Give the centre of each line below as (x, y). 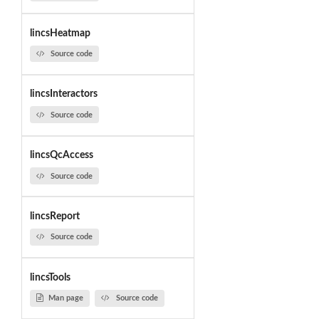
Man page (66, 298)
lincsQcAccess (61, 156)
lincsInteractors (63, 94)
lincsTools (50, 277)
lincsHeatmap (60, 33)
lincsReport (54, 216)
